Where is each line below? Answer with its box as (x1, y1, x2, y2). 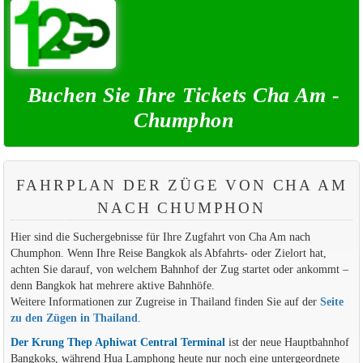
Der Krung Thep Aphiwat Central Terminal (10, 335, 225, 349)
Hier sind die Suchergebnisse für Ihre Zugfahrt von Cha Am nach (10, 230, 310, 244)
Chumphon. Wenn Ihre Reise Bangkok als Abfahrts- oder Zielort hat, (10, 246, 327, 260)
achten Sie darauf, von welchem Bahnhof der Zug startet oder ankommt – (10, 263, 348, 276)
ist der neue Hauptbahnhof (224, 335, 349, 349)
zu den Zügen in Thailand (10, 311, 138, 325)
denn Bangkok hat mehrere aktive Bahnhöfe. (10, 279, 215, 293)
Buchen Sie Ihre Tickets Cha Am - (27, 83, 340, 108)
